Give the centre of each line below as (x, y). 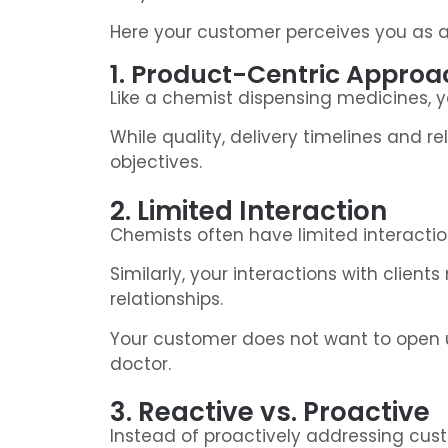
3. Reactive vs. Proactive (270, 412)
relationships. (166, 299)
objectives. (156, 162)
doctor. (140, 363)
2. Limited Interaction (248, 210)
